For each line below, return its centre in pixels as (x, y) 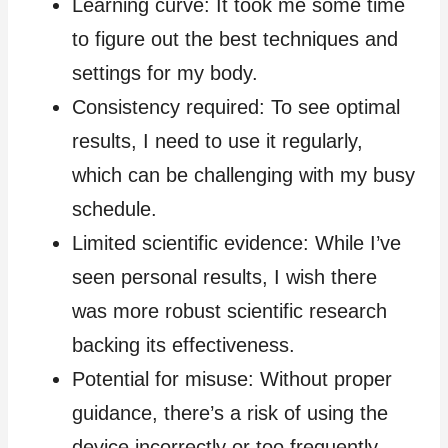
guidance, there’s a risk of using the (230, 412)
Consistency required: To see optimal (236, 106)
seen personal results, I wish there (224, 276)
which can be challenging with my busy (243, 174)
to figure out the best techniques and (235, 38)
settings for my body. (165, 72)
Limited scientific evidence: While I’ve (236, 242)
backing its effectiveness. (183, 344)
